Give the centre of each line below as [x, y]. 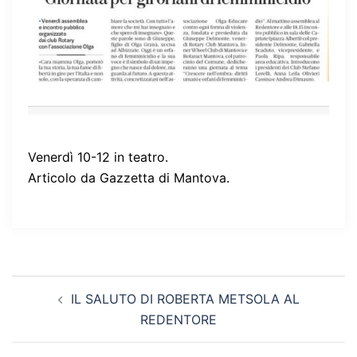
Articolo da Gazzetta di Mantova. [129, 178]
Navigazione [69, 286]
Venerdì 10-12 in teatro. [98, 157]
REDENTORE [178, 320]
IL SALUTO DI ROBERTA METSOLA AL [185, 299]
